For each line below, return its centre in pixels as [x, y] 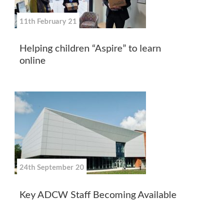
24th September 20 [52, 168]
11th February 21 [48, 21]
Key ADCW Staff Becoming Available [98, 195]
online [33, 61]
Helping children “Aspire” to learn [90, 49]
